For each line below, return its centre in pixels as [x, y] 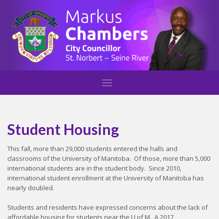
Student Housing [63, 129]
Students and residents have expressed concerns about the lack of [108, 208]
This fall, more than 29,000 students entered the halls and [92, 149]
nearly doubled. [32, 188]
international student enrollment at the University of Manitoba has [106, 178]
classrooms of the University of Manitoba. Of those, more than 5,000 [109, 159]
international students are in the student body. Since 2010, [94, 168]
